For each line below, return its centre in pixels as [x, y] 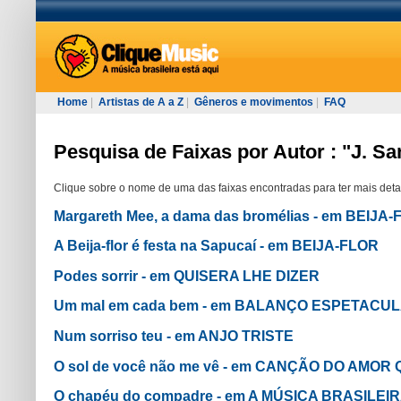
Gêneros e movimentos [254, 102]
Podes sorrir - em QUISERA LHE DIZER [187, 276]
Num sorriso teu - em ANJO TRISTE [174, 336]
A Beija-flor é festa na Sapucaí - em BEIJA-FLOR [216, 246]
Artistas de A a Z [141, 102]
